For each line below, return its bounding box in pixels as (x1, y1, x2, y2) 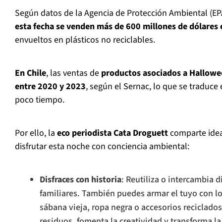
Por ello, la (15, 127, 57, 140)
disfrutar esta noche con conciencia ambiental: (15, 140, 189, 153)
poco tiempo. (15, 94, 64, 107)
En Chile (15, 67, 46, 80)
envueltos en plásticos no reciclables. (15, 34, 155, 47)
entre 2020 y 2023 (15, 80, 86, 93)
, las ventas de (46, 67, 101, 80)
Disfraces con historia (40, 173, 121, 186)
